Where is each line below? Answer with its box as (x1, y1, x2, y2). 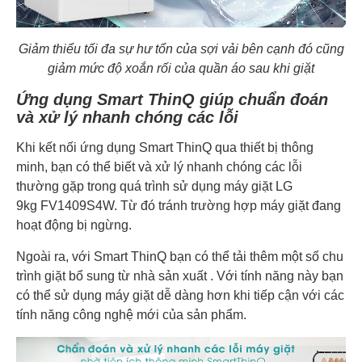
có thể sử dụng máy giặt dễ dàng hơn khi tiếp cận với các (16, 288, 344, 302)
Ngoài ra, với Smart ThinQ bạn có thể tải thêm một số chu (16, 249, 343, 263)
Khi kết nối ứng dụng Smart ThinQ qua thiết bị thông (16, 140, 314, 154)
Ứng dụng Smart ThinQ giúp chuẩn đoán (16, 90, 328, 108)
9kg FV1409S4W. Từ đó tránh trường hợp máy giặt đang (16, 198, 341, 213)
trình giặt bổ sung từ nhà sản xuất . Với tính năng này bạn (16, 268, 343, 283)
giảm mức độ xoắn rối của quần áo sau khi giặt (48, 61, 314, 75)
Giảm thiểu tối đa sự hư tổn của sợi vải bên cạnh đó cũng (18, 41, 344, 56)
